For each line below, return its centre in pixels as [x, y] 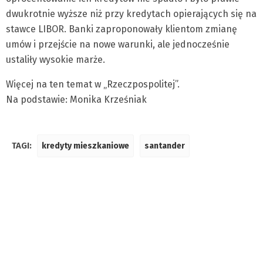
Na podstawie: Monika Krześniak [76, 100]
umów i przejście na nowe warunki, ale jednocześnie [118, 44]
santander [165, 146]
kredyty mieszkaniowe [85, 146]
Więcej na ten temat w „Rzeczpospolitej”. [93, 84]
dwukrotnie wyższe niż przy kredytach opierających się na [131, 14]
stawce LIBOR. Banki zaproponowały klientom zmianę [122, 29]
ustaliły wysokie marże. [55, 60]
